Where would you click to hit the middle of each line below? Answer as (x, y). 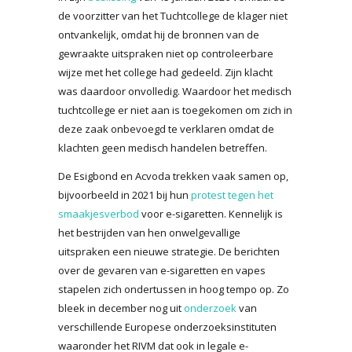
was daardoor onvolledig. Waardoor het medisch (175, 91)
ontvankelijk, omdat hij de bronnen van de (159, 34)
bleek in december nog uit (121, 308)
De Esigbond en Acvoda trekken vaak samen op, (173, 176)
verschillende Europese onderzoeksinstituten (167, 326)
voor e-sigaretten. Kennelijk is (211, 213)
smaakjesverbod (99, 213)
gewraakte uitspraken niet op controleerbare (166, 53)
